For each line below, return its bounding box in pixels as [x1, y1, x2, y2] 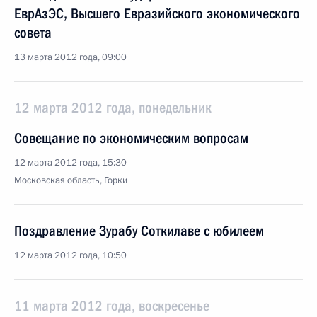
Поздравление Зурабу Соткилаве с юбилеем [14, 222, 264, 239]
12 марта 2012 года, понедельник [14, 99, 212, 116]
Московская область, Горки [14, 174, 127, 187]
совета [14, 24, 52, 41]
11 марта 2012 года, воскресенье [14, 297, 209, 314]
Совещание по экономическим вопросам [14, 129, 248, 146]
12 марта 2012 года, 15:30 [14, 156, 127, 169]
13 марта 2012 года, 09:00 [14, 51, 127, 64]
